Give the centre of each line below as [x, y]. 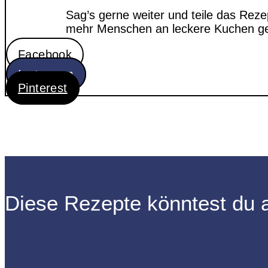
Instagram [46, 74]
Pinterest [43, 88]
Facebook [45, 54]
